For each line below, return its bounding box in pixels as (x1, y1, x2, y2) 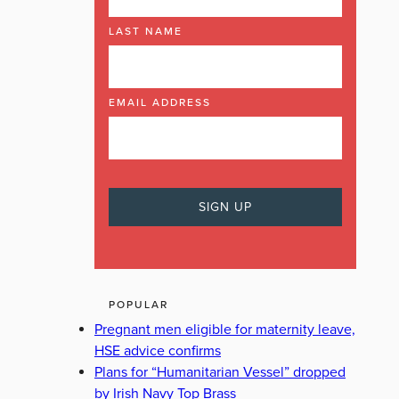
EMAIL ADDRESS (109, 96, 211, 109)
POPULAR (109, 298, 168, 311)
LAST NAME (109, 25, 183, 37)
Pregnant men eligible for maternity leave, (94, 321, 355, 338)
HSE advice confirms (94, 342, 221, 360)
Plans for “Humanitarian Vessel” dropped (94, 363, 346, 381)
